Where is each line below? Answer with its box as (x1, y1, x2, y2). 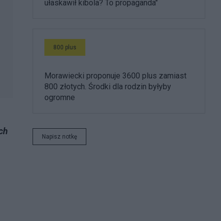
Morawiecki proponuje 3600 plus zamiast (44, 71, 186, 80)
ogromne (44, 92, 75, 102)
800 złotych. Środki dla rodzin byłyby (44, 81, 171, 91)
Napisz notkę (42, 133, 77, 140)
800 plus (53, 43, 76, 51)
